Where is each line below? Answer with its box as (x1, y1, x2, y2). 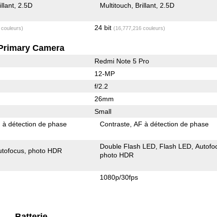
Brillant (135, 1, 156, 9)
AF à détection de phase (134, 120, 209, 128)
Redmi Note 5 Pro (94, 57, 149, 65)
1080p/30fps (100, 173, 139, 181)
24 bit (94, 23, 113, 31)
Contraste (100, 120, 130, 128)
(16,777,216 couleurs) (113, 25, 165, 31)
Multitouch (100, 1, 132, 9)
